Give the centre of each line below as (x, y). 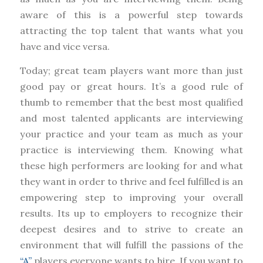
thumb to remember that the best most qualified (131, 102)
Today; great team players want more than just (131, 71)
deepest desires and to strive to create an (131, 229)
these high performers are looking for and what (131, 166)
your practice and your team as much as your (131, 134)
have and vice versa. (65, 47)
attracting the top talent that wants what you (131, 31)
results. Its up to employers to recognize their (131, 213)
